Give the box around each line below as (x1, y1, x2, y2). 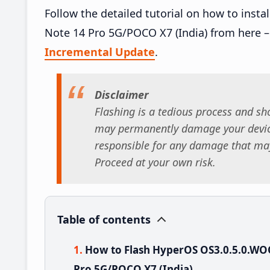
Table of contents (57, 212, 151, 227)
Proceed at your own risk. (95, 155, 216, 170)
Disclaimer (95, 87, 149, 102)
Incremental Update (45, 44, 155, 59)
